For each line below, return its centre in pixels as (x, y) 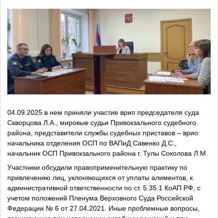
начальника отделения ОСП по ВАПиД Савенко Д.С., (92, 143)
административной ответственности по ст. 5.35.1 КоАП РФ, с (104, 188)
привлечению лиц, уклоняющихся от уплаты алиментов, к (100, 177)
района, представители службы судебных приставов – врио (103, 133)
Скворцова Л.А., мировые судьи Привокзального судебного (102, 122)
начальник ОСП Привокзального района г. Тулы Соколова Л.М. (108, 153)
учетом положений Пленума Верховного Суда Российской (100, 198)
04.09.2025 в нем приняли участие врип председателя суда (103, 112)
